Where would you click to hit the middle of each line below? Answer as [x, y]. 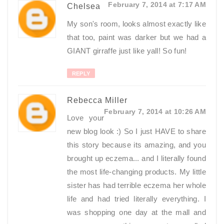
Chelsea [84, 6]
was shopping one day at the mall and [136, 212]
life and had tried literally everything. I [136, 199]
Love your [86, 118]
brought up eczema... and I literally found [136, 158]
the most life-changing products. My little [136, 172]
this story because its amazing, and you [136, 145]
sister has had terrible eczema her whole [136, 185]
